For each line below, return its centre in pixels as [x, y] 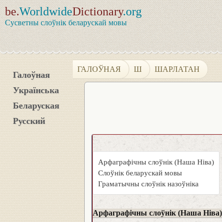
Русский [29, 121]
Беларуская [36, 106]
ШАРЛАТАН [177, 69]
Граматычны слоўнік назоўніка [148, 184]
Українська [36, 90]
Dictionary [98, 11]
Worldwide [46, 11]
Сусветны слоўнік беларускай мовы [66, 23]
